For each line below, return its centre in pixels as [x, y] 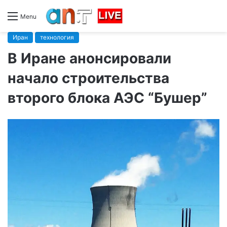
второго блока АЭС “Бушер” [107, 98]
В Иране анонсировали [89, 58]
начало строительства [88, 78]
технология [57, 37]
